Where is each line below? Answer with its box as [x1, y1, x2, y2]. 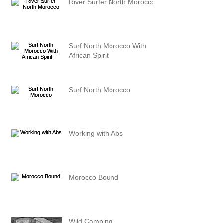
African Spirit [69, 51, 109, 60]
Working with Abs [69, 129, 123, 138]
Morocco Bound [69, 173, 118, 182]
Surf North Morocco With [69, 42, 146, 50]
